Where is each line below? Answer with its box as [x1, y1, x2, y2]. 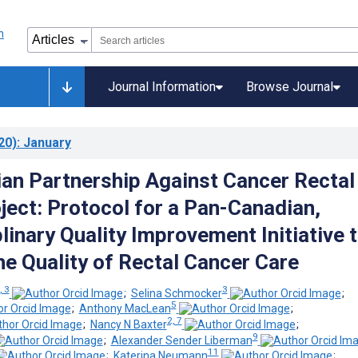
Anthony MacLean [78, 302, 171, 316]
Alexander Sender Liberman [110, 333, 253, 347]
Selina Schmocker [130, 286, 222, 300]
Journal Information [108, 79, 216, 94]
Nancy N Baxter [89, 317, 167, 331]
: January [17, 135, 71, 150]
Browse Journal [246, 79, 333, 94]
